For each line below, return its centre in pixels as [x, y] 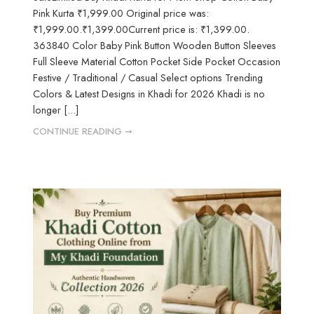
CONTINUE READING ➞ [83, 132]
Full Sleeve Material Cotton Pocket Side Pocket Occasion [157, 62]
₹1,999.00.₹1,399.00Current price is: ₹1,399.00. [142, 29]
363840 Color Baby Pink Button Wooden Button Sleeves [155, 46]
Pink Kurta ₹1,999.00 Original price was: [121, 13]
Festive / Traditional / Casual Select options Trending [148, 78]
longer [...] [56, 110]
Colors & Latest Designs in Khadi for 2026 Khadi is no [149, 94]
